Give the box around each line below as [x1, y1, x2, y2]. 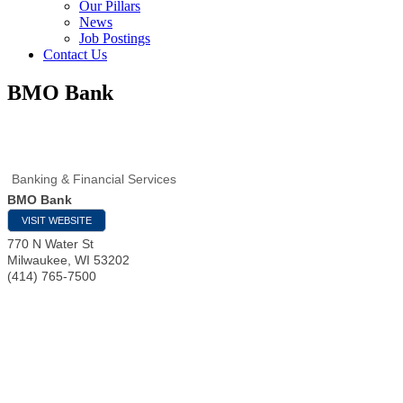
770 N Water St [7, 236, 94, 251]
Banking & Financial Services [12, 171, 176, 186]
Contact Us [43, 47, 107, 62]
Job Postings [79, 31, 150, 46]
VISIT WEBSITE [22, 214, 92, 226]
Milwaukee [7, 252, 67, 267]
